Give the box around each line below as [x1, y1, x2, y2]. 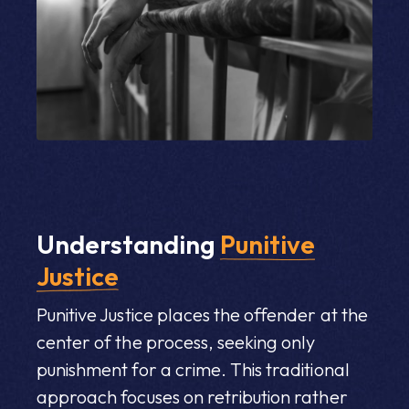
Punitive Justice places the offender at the [37, 302, 368, 326]
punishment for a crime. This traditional [37, 357, 350, 381]
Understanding [37, 227, 220, 260]
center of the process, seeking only [37, 330, 316, 353]
